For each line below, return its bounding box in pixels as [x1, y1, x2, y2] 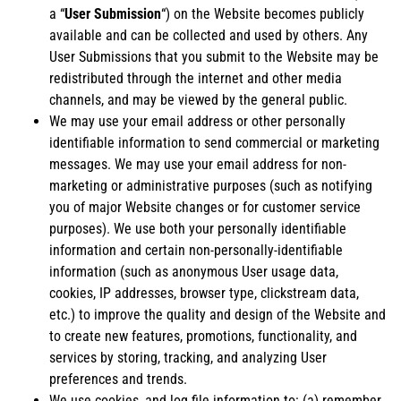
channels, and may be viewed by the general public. [49, 90, 347, 108]
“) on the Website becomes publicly [161, 4, 364, 22]
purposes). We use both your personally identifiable [49, 219, 346, 237]
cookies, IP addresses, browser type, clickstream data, [49, 284, 359, 302]
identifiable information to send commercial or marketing [49, 133, 380, 151]
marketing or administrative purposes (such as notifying [49, 176, 372, 194]
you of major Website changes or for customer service [49, 198, 361, 216]
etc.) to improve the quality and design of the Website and [49, 305, 386, 323]
